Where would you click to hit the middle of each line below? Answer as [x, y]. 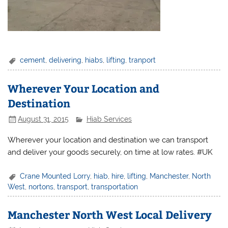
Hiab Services [109, 119]
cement [33, 60]
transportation [115, 187]
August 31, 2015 [44, 119]
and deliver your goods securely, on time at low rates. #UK [110, 152]
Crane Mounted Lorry [55, 176]
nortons [41, 187]
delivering [65, 60]
